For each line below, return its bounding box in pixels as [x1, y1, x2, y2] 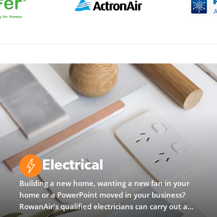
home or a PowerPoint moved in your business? [19, 189, 186, 200]
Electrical [42, 158, 103, 173]
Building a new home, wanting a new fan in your [19, 178, 189, 188]
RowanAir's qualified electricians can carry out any [19, 201, 196, 211]
